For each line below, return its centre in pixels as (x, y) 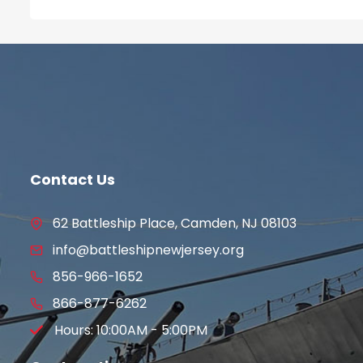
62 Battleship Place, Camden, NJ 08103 (175, 223)
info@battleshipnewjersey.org (148, 250)
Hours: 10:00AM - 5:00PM (131, 330)
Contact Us (73, 179)
